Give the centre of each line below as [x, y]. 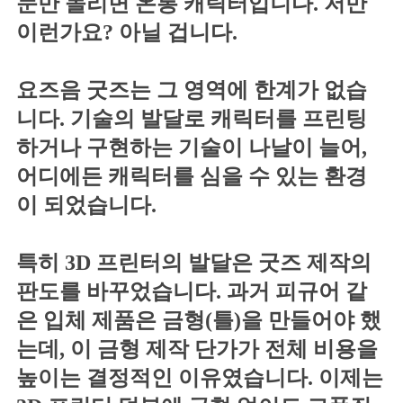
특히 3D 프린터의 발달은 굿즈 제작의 [194, 262]
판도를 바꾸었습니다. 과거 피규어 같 [192, 291]
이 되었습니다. [86, 205]
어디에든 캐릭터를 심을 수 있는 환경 [192, 176]
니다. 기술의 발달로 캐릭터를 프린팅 [192, 118]
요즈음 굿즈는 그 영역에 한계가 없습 [192, 90]
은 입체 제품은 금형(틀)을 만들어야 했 [199, 320]
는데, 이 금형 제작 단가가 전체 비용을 [197, 349]
